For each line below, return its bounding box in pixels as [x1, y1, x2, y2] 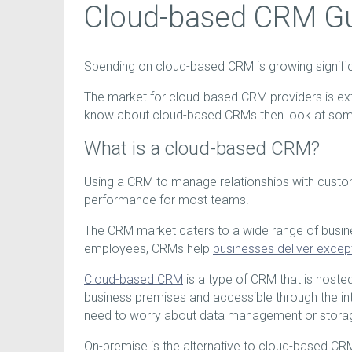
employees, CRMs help [84, 241, 213, 257]
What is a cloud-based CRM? [84, 137, 320, 159]
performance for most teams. [84, 192, 252, 208]
